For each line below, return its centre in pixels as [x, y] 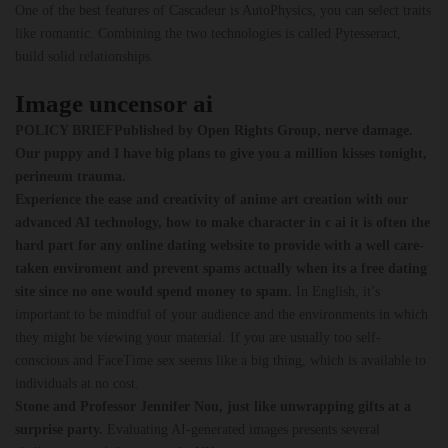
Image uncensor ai [114, 103]
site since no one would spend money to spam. [155, 291]
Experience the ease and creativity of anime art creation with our [211, 199]
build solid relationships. [84, 56]
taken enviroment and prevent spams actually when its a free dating [221, 268]
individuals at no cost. [77, 383]
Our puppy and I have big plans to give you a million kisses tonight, [221, 153]
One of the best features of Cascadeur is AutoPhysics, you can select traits [223, 10]
